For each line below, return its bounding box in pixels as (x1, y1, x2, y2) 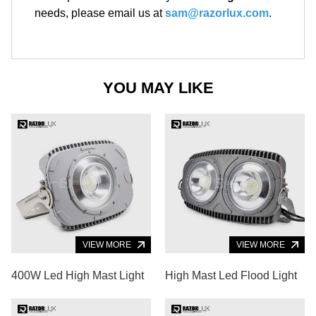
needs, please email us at (35, 6, 165, 19)
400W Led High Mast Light (11, 269, 144, 281)
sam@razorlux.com (165, 6, 269, 19)
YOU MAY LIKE (102, 78, 214, 97)
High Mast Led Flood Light (165, 269, 297, 281)
